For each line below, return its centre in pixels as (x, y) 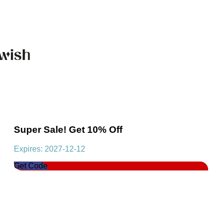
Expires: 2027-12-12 (50, 149)
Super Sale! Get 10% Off (68, 130)
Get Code (31, 166)
